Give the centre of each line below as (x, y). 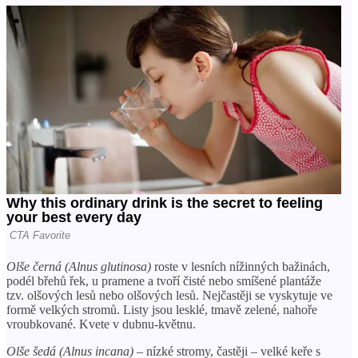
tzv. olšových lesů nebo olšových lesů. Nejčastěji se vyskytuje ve (169, 295)
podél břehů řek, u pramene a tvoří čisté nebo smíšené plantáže (164, 280)
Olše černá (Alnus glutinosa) (79, 266)
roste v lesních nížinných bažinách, (241, 266)
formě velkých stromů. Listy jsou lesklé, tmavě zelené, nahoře (162, 309)
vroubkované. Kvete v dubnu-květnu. (101, 324)
